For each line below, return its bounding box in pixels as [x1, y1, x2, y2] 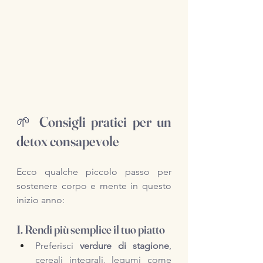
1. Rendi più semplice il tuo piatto [16, 222, 165, 237]
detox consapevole [16, 133, 119, 150]
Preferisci [35, 240, 80, 251]
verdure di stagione [80, 240, 169, 251]
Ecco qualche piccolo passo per [16, 166, 171, 177]
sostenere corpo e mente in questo [16, 180, 171, 191]
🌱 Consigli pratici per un [16, 113, 171, 130]
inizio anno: [16, 194, 65, 205]
